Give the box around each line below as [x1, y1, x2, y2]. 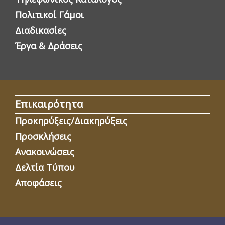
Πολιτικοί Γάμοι [15, 9, 84, 21]
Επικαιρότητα [15, 97, 83, 111]
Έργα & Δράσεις [15, 40, 82, 52]
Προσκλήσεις [15, 130, 71, 142]
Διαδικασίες [15, 24, 66, 36]
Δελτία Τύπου [15, 161, 75, 173]
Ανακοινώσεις [15, 146, 74, 158]
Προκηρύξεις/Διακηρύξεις [15, 115, 127, 127]
